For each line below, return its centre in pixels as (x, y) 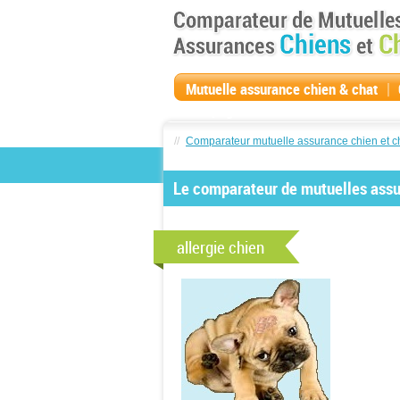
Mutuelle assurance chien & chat (282, 89)
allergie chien (221, 247)
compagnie (218, 109)
